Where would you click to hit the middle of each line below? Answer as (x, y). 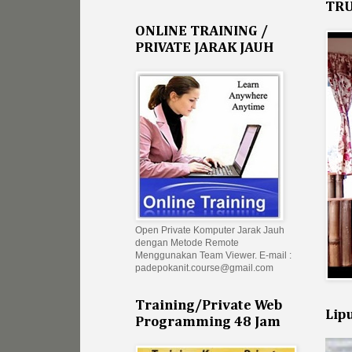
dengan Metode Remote (187, 243)
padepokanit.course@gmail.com (204, 268)
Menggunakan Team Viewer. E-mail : (213, 256)
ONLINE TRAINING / (202, 32)
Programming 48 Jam (208, 323)
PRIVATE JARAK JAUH (204, 48)
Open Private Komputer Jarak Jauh (210, 231)
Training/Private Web (209, 306)
